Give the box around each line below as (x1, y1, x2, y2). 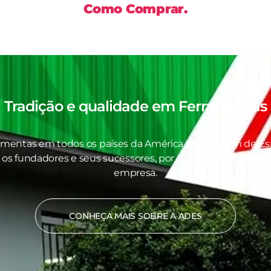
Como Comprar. (83, 1, 188, 17)
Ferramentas (178, 97, 267, 116)
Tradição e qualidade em (4, 97, 178, 116)
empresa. (114, 167, 157, 179)
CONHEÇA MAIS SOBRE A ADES (69, 211, 202, 222)
